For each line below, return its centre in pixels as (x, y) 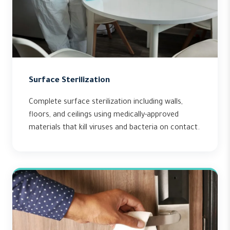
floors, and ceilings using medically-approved (104, 116)
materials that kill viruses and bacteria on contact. (114, 128)
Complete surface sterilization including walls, (106, 103)
